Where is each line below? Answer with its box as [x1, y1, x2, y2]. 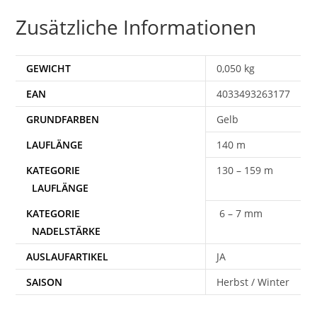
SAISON [26, 275, 63, 289]
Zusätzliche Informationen [16, 13, 257, 40]
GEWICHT [26, 61, 71, 75]
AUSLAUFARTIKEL [26, 249, 109, 263]
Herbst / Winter [217, 275, 290, 289]
